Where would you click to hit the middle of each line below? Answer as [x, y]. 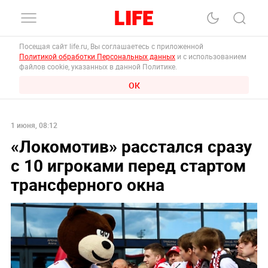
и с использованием [211, 56]
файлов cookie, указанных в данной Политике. [98, 66]
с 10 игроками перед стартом [128, 165]
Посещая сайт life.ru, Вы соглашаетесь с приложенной [112, 46]
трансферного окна [87, 184]
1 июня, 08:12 [34, 125]
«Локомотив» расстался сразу [131, 146]
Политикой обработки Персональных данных [97, 56]
